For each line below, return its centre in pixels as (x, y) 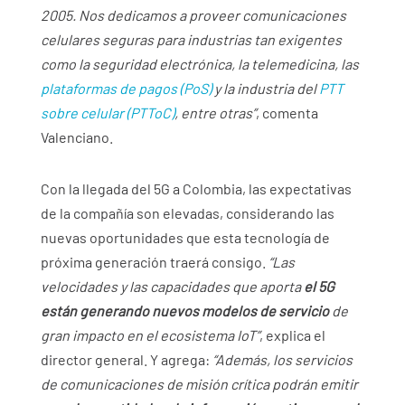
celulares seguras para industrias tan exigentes (191, 40)
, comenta (287, 113)
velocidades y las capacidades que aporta (172, 287)
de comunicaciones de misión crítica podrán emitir (199, 384)
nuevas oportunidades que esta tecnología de (185, 238)
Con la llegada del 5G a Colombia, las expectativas (196, 189)
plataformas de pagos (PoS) (126, 89)
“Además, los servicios (282, 360)
